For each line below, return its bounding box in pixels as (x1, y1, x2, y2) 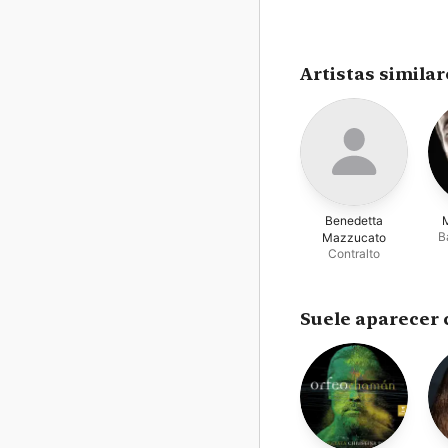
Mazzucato (322, 229, 386, 245)
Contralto (328, 245, 380, 261)
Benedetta (325, 212, 383, 228)
